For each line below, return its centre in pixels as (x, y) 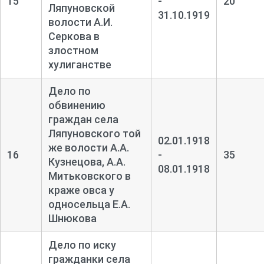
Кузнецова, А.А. (87, 161)
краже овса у (81, 190)
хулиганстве (80, 64)
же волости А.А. (88, 147)
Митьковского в (89, 176)
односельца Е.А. (89, 204)
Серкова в (74, 36)
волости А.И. (80, 22)
